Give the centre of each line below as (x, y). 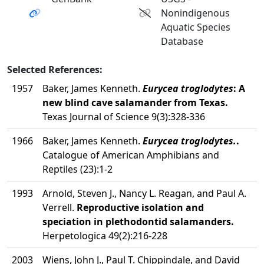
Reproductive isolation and (140, 207)
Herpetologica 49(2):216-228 (105, 236)
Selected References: (55, 70)
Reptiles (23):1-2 (77, 169)
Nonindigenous (196, 13)
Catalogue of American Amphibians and (131, 155)
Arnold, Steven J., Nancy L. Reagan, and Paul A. (144, 193)
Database (182, 41)
